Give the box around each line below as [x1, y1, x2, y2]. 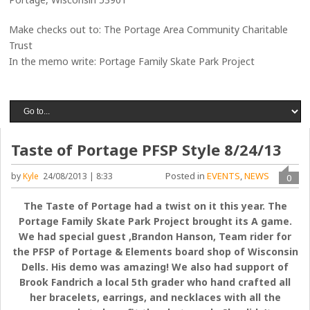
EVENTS [206, 170, 240, 182]
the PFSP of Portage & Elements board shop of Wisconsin [12, 245, 298, 258]
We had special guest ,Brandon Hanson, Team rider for [19, 230, 291, 243]
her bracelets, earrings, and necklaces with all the [29, 291, 281, 304]
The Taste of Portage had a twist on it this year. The [23, 199, 287, 212]
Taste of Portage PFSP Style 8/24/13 [11, 139, 282, 160]
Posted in [165, 170, 207, 182]
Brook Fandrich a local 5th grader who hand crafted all [19, 275, 291, 289]
